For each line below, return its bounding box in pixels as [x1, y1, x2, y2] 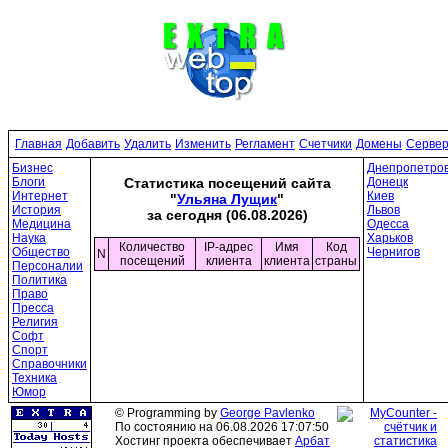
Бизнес [12, 161, 53, 175]
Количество [119, 240, 185, 255]
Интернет [12, 189, 68, 203]
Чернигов [367, 245, 420, 259]
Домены [356, 137, 402, 151]
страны [315, 254, 357, 269]
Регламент [235, 137, 295, 151]
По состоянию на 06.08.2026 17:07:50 [115, 420, 329, 434]
